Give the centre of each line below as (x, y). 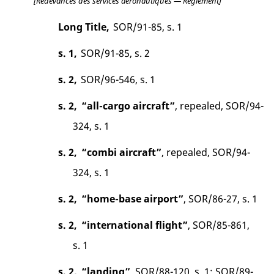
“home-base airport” (133, 198)
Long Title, (84, 27)
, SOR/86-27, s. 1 (221, 198)
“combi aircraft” (122, 152)
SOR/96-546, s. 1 (118, 79)
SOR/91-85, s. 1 (147, 27)
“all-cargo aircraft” (128, 106)
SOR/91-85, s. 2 (115, 53)
